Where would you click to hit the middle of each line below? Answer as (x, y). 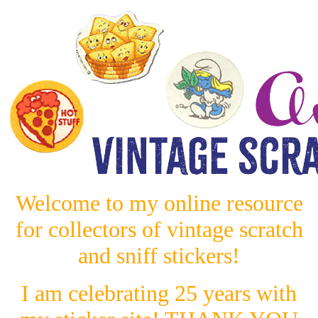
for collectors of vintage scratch (159, 229)
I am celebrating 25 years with (159, 293)
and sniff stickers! (159, 256)
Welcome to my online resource (159, 203)
